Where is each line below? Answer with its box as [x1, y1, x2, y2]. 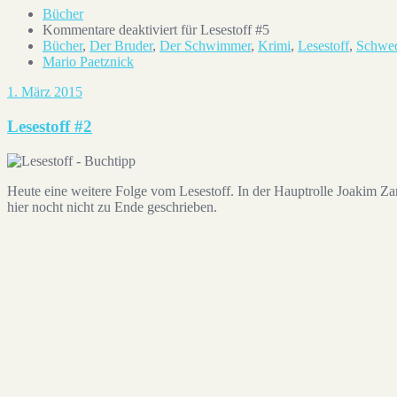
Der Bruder [90, 38, 152, 54]
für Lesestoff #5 [177, 22, 269, 38]
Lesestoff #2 [7, 117, 92, 136]
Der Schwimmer [160, 38, 251, 54]
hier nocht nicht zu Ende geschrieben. [7, 198, 217, 214]
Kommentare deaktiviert [43, 22, 177, 38]
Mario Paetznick [43, 54, 134, 70]
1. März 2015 [7, 84, 82, 100]
